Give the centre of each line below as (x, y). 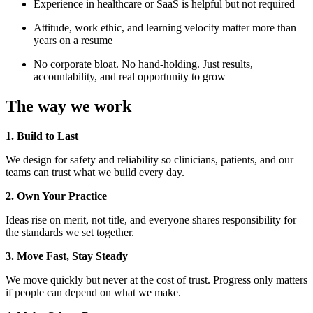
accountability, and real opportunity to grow (130, 77)
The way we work (68, 106)
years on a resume (73, 41)
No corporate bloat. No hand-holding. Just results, (143, 64)
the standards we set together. (70, 232)
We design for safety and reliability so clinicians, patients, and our (150, 159)
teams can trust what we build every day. (95, 172)
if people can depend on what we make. (93, 292)
